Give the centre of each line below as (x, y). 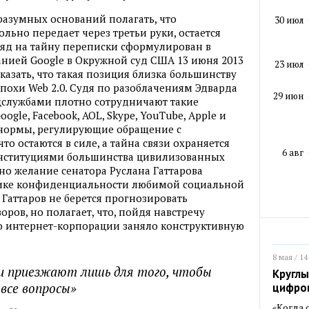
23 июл (289, 64)
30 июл (289, 20)
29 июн (288, 96)
